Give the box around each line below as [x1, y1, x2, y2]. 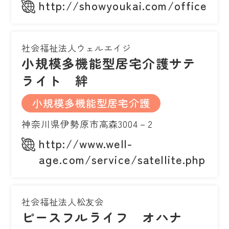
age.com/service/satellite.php [39, 150, 206, 167]
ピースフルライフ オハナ [21, 207, 183, 226]
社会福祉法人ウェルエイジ [21, 41, 131, 54]
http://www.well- [39, 134, 132, 151]
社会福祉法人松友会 [21, 195, 104, 208]
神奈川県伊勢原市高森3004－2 [21, 117, 153, 130]
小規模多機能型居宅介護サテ [21, 53, 196, 72]
